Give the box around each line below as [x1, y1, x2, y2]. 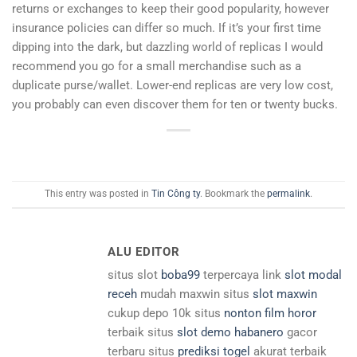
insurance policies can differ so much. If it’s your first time [12, 20, 321, 35]
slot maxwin [253, 286, 317, 301]
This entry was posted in [45, 188, 151, 200]
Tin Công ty [151, 188, 200, 200]
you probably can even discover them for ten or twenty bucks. [12, 96, 338, 112]
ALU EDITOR [108, 245, 180, 260]
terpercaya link [200, 267, 284, 282]
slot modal [284, 267, 342, 282]
